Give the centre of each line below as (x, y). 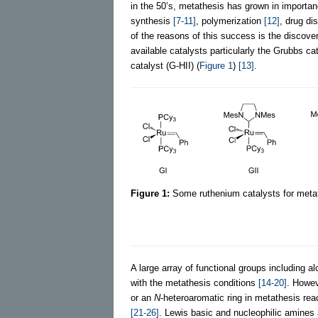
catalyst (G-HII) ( (165, 65)
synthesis (152, 21)
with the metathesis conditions (194, 283)
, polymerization (230, 21)
